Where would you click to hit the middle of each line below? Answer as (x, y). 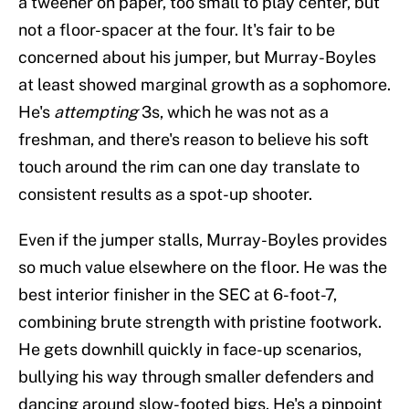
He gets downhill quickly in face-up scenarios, (190, 350)
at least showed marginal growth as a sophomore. (204, 85)
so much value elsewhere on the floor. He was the (203, 267)
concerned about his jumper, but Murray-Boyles (197, 58)
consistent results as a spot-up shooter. (165, 194)
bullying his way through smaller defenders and (196, 377)
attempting (96, 112)
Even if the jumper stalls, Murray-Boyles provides (203, 240)
